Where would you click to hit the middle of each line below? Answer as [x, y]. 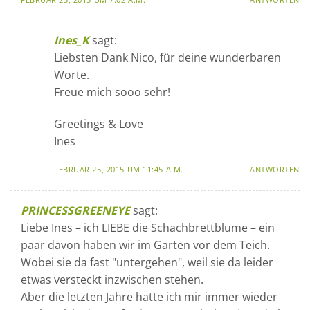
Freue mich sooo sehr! [112, 92]
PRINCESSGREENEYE [75, 210]
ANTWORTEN [274, 169]
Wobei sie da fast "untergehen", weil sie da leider [147, 262]
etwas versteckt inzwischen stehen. [112, 279]
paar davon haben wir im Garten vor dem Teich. [145, 245]
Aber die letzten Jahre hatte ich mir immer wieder [149, 297]
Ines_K [72, 40]
